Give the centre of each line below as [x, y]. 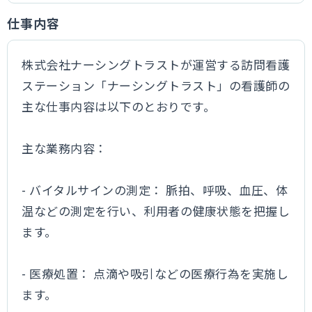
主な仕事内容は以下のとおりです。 [119, 106]
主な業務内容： [64, 148]
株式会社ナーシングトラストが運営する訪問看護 [156, 64]
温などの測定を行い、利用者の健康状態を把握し [156, 211]
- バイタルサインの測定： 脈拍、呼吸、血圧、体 [155, 190]
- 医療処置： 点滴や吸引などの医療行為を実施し [155, 273]
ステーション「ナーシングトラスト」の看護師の [156, 85]
